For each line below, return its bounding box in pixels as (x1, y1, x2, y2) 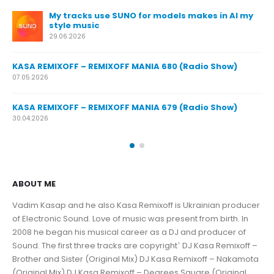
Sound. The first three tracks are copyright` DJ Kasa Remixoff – (12, 240, 257, 252)
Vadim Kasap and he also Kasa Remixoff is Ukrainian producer (12, 199, 260, 212)
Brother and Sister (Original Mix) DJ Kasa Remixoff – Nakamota (12, 253, 259, 265)
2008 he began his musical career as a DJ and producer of (12, 226, 246, 239)
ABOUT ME (12, 178, 56, 190)
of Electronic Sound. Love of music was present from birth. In (12, 213, 248, 225)
